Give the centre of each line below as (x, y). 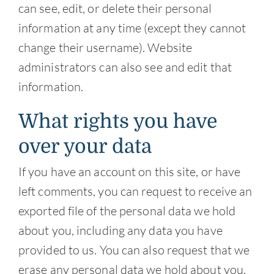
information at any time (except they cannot (132, 28)
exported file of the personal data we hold (127, 211)
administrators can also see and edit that (125, 67)
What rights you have (117, 122)
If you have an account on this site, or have (129, 172)
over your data (85, 147)
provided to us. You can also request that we (134, 250)
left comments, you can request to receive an (135, 191)
